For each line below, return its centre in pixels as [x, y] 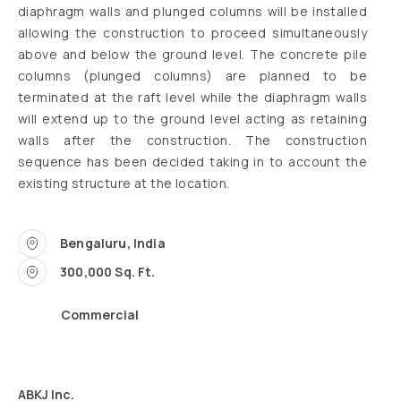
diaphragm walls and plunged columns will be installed [192, 11]
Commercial [100, 315]
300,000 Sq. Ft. [108, 272]
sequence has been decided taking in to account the [192, 162]
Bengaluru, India [113, 243]
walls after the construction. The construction [192, 140]
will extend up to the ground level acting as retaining [192, 119]
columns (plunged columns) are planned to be [192, 76]
